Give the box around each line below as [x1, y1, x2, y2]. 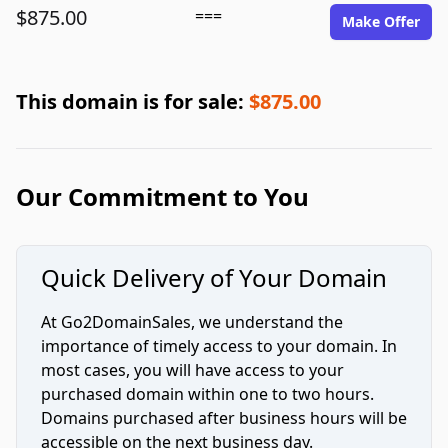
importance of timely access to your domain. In [41, 335, 397, 357]
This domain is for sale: [16, 88, 249, 115]
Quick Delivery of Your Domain [41, 261, 387, 294]
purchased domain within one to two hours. [41, 383, 374, 405]
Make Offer [342, 12, 420, 31]
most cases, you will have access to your [41, 359, 344, 381]
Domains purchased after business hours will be [41, 407, 407, 429]
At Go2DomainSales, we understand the [41, 311, 343, 333]
